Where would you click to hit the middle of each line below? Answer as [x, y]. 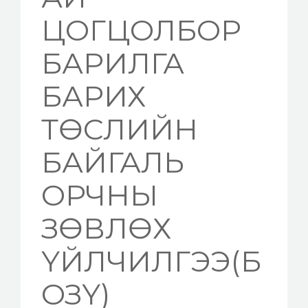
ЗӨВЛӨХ [106, 228]
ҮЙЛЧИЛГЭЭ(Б [151, 261]
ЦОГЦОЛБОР [141, 30]
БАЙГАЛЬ [113, 162]
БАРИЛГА [113, 63]
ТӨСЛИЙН [120, 129]
